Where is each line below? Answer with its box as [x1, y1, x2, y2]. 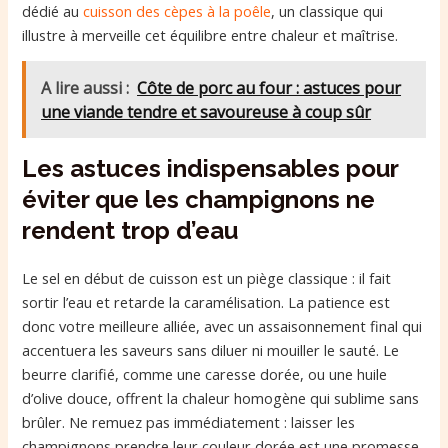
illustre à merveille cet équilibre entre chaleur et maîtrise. [22, 24, 399, 45]
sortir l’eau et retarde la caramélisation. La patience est [22, 291, 391, 312]
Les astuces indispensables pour [22, 153, 399, 183]
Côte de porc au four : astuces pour [137, 76, 402, 99]
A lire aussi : [41, 76, 130, 99]
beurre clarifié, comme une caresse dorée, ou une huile [22, 363, 388, 384]
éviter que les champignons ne [22, 184, 376, 214]
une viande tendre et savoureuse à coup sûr [41, 100, 372, 123]
